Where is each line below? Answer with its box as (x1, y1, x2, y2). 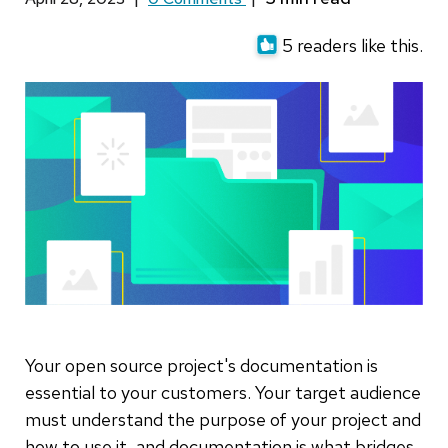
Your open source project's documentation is (25, 354, 378, 378)
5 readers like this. (282, 34, 423, 58)
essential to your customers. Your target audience (25, 381, 421, 405)
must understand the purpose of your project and (25, 408, 421, 432)
